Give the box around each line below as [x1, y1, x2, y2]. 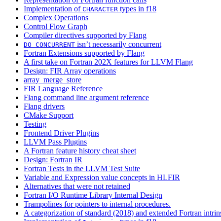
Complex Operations [24, 13, 88, 22]
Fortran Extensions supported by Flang [24, 49, 145, 58]
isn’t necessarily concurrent [75, 40, 161, 49]
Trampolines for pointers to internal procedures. [24, 200, 171, 209]
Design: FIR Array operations [24, 67, 116, 75]
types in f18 [118, 4, 156, 13]
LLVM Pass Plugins [24, 138, 87, 147]
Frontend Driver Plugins [24, 129, 99, 138]
